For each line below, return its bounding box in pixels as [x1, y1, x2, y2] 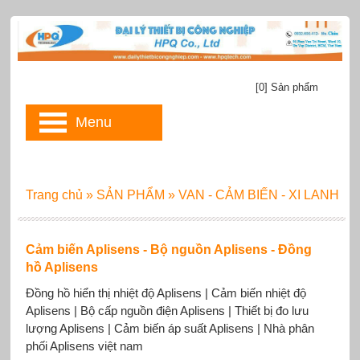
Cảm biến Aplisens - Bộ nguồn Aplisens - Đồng [25, 243, 312, 256]
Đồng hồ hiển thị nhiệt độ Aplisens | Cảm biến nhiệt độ [25, 286, 306, 300]
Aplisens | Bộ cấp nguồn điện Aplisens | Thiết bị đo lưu [25, 304, 309, 317]
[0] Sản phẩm [256, 81, 319, 94]
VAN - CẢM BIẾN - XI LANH [178, 188, 339, 202]
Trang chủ [25, 188, 83, 202]
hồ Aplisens [25, 260, 98, 274]
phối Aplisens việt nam [25, 339, 143, 353]
